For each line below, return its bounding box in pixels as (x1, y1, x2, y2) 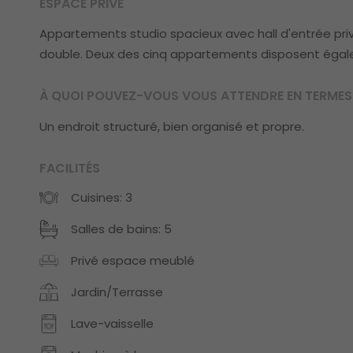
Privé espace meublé (71, 252, 195, 269)
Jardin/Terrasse (71, 284, 163, 301)
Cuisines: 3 (71, 189, 132, 206)
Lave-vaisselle (71, 315, 154, 333)
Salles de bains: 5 (71, 221, 172, 238)
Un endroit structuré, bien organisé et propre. (39, 117, 304, 135)
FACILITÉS (39, 158, 100, 177)
